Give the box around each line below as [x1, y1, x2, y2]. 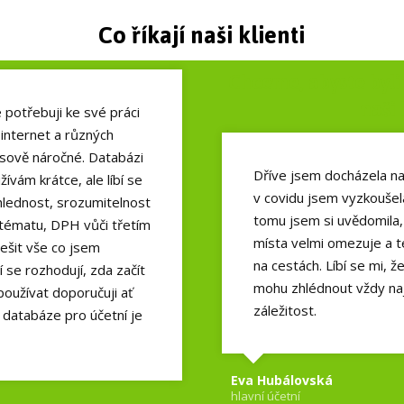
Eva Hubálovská [230, 371, 333, 389]
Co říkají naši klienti [97, 12, 305, 58]
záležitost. [252, 300, 317, 319]
